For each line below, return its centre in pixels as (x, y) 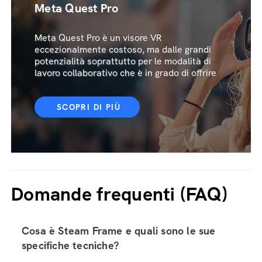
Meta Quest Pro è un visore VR (98, 38)
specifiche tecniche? (70, 245)
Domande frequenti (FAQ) (120, 194)
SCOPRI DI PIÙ (89, 107)
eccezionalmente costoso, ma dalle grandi (123, 49)
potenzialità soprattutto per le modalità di (123, 61)
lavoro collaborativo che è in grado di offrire (125, 73)
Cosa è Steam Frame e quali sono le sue (119, 231)
